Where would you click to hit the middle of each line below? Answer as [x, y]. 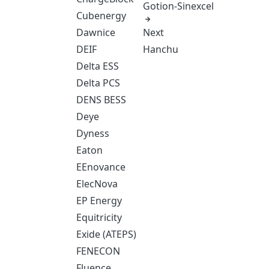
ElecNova [97, 184]
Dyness [92, 133]
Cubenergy [101, 16]
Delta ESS [97, 66]
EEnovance [101, 167]
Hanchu [160, 49]
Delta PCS [98, 83]
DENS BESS [101, 100]
